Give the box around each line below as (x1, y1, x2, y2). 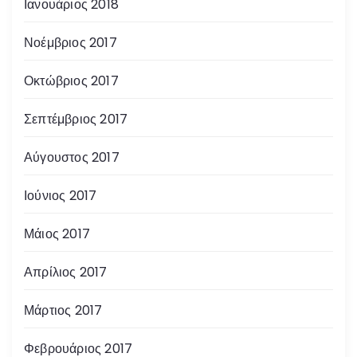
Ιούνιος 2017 (24, 186, 97, 205)
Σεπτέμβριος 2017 (24, 109, 128, 128)
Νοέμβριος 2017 (24, 33, 117, 52)
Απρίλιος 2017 (24, 262, 108, 281)
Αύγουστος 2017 (24, 147, 120, 167)
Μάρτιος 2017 (24, 300, 103, 320)
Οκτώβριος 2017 (24, 71, 119, 90)
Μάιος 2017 (24, 224, 90, 243)
